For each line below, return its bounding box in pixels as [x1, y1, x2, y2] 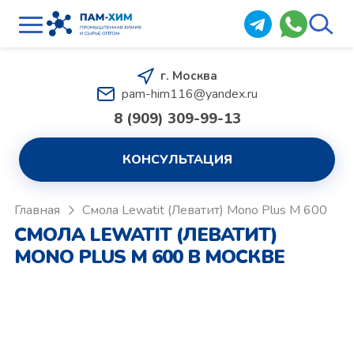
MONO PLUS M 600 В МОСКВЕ [13, 244, 284, 269]
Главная [13, 201, 60, 219]
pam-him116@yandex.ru [122, 85, 258, 103]
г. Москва [160, 68, 217, 84]
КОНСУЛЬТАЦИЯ [122, 151, 232, 168]
